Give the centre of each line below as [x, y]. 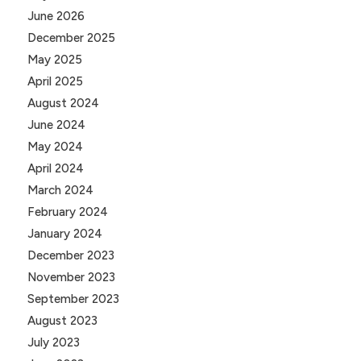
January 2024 [64, 234]
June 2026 [56, 17]
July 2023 [53, 343]
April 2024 [55, 169]
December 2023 [71, 256]
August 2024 [63, 104]
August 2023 [62, 321]
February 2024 [67, 212]
